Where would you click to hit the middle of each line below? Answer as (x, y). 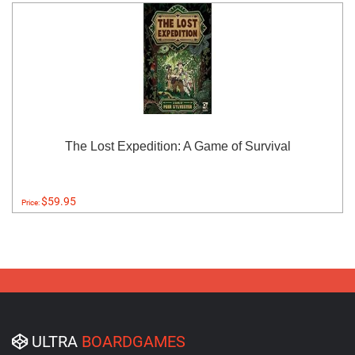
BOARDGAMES (134, 342)
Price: (31, 202)
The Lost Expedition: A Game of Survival (177, 146)
